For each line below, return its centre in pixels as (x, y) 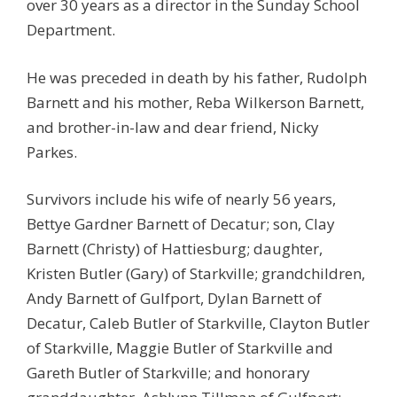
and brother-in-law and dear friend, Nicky (173, 127)
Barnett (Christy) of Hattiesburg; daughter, (175, 249)
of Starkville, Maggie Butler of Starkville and (180, 348)
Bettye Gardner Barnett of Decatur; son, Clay (181, 224)
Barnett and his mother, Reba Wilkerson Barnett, (195, 102)
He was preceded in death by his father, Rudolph (197, 77)
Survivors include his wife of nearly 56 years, (181, 199)
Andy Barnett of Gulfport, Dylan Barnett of (174, 298)
